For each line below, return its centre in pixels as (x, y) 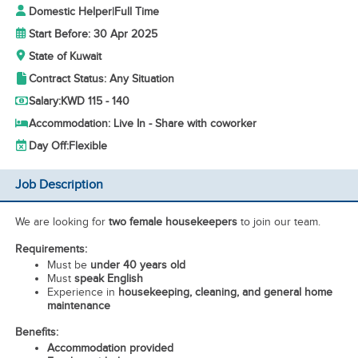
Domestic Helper (70, 12)
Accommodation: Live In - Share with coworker (142, 123)
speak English (108, 278)
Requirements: (51, 249)
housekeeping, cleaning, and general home (225, 292)
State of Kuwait (65, 56)
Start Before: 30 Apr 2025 (93, 34)
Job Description (59, 185)
